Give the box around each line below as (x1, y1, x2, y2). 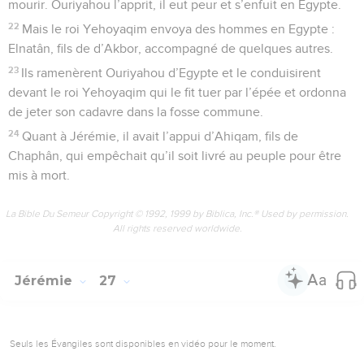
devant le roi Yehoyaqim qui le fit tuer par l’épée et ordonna (8, 85, 346, 99)
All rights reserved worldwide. (112, 222, 242, 234)
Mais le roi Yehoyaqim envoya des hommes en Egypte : (22, 22, 336, 36)
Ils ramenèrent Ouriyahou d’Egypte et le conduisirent (21, 66, 322, 80)
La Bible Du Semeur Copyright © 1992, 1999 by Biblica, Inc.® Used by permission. (6, 207, 349, 219)
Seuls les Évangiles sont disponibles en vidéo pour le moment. (10, 337, 276, 349)
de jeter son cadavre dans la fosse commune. (8, 105, 263, 119)
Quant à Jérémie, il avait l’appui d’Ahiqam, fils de (22, 129, 299, 143)
